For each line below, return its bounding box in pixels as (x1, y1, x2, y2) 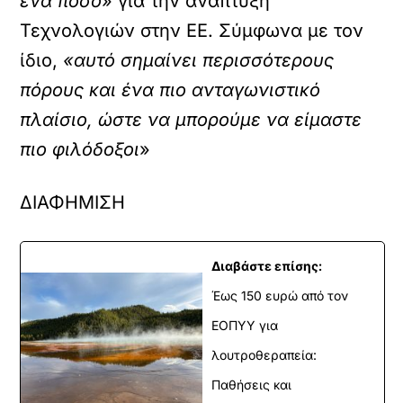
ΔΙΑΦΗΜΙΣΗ (20, 192, 126, 213)
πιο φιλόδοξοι (20, 139, 140, 160)
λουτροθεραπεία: (211, 347, 317, 363)
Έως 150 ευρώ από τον (211, 288, 348, 303)
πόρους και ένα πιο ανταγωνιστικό (20, 79, 321, 101)
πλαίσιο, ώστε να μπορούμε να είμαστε (20, 109, 363, 130)
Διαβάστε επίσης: (211, 258, 322, 273)
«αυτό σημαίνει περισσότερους (63, 49, 335, 71)
